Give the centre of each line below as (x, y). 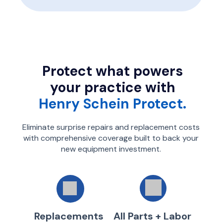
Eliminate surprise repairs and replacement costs (111, 127)
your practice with (112, 87)
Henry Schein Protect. (112, 104)
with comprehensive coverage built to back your (111, 138)
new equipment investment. (111, 149)
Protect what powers (112, 71)
